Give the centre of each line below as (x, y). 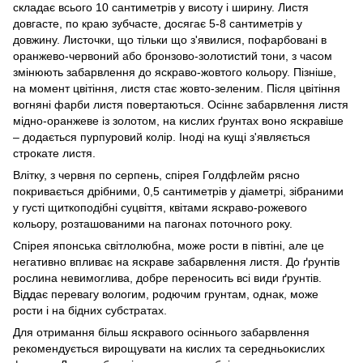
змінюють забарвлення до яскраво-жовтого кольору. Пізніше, (175, 72)
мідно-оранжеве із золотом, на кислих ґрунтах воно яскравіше (178, 120)
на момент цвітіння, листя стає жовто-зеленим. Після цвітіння (177, 88)
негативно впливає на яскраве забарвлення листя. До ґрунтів (176, 261)
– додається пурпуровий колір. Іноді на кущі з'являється (162, 137)
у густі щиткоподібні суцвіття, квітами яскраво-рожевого (160, 207)
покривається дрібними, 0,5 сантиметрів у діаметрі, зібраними (178, 191)
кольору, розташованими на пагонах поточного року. (153, 223)
